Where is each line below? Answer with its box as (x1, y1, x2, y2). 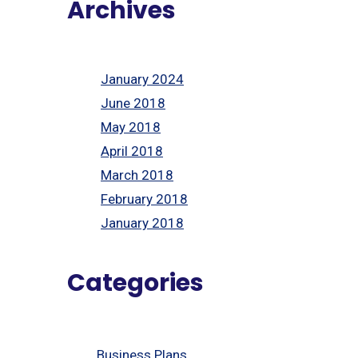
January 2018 (101, 214, 184, 231)
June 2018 (101, 94, 165, 111)
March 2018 (101, 166, 173, 183)
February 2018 (101, 190, 188, 207)
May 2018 (101, 118, 161, 135)
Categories (66, 265, 204, 300)
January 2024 (101, 70, 184, 87)
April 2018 (101, 142, 163, 159)
